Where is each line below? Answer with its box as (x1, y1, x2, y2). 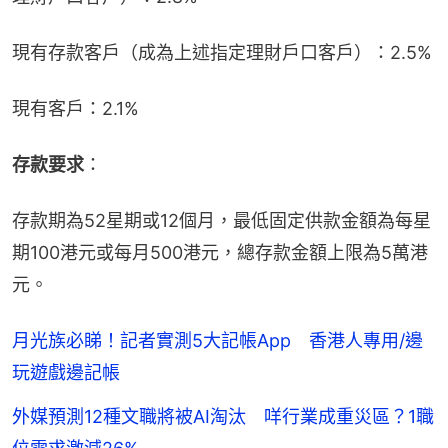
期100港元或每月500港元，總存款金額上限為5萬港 (12, 241, 428, 263)
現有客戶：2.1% (12, 97, 139, 119)
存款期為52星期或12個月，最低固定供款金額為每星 (12, 209, 431, 231)
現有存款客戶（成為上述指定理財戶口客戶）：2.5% (12, 41, 432, 63)
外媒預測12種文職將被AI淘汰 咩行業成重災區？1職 (12, 405, 434, 427)
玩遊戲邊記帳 (12, 361, 120, 383)
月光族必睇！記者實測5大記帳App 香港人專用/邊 (12, 329, 423, 351)
